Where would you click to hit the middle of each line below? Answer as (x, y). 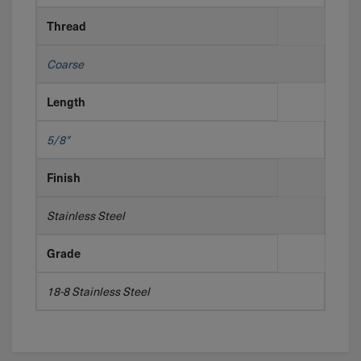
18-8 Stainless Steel (98, 290)
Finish (63, 177)
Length (66, 101)
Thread (66, 25)
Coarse (65, 63)
